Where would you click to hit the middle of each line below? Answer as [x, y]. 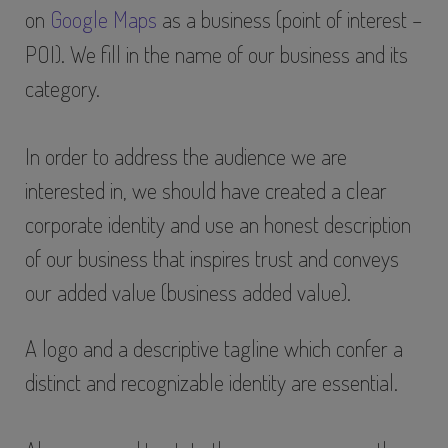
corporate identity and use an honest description [218, 223]
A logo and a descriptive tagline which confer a [214, 348]
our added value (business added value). [188, 291]
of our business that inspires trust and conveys [212, 257]
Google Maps [104, 18]
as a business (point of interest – [290, 18]
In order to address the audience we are [186, 155]
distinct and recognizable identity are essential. [212, 382]
